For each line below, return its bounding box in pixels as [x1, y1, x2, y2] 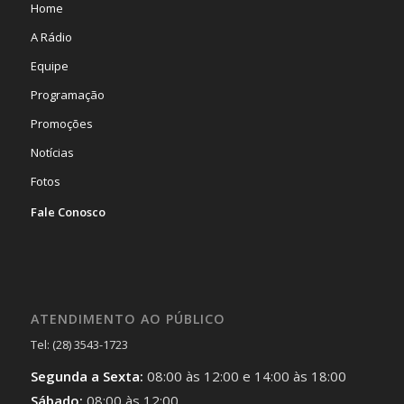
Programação [30, 86, 105, 103]
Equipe [30, 57, 69, 74]
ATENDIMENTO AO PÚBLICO [30, 309, 225, 327]
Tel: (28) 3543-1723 [30, 335, 128, 353]
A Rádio [30, 28, 72, 45]
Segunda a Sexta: [30, 366, 147, 385]
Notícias [30, 143, 74, 161]
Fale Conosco [30, 203, 106, 220]
